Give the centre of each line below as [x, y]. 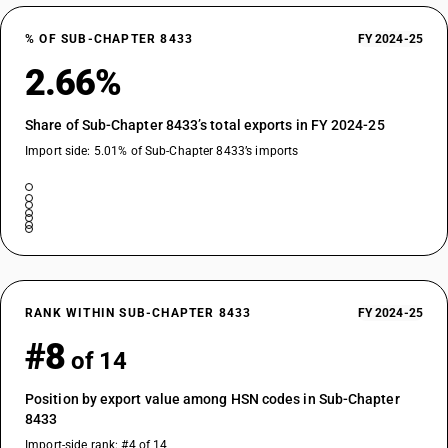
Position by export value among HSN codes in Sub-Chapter [212, 399]
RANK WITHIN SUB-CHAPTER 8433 [138, 313]
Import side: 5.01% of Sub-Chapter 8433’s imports [162, 151]
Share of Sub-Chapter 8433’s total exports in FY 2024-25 [205, 125]
